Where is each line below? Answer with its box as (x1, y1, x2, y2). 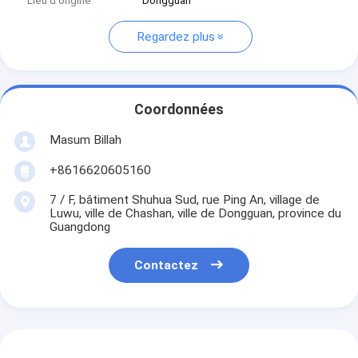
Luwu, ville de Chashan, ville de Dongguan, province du (49, 205, 341, 221)
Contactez (134, 258, 199, 273)
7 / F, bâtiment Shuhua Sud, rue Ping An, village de (49, 192, 320, 207)
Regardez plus (136, 30, 215, 45)
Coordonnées (134, 101, 224, 118)
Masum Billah (49, 132, 121, 147)
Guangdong (49, 219, 110, 234)
